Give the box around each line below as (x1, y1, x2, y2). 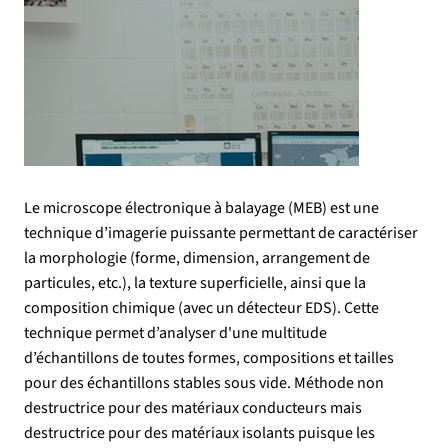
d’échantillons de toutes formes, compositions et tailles (24, 347, 394, 369)
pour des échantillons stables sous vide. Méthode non (24, 372, 384, 394)
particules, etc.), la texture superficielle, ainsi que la (24, 272, 366, 294)
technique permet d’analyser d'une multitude (24, 322, 327, 344)
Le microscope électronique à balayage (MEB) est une (24, 197, 379, 219)
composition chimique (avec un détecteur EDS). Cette (24, 297, 379, 319)
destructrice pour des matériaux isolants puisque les (24, 422, 375, 444)
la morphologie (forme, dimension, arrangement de (24, 247, 370, 269)
